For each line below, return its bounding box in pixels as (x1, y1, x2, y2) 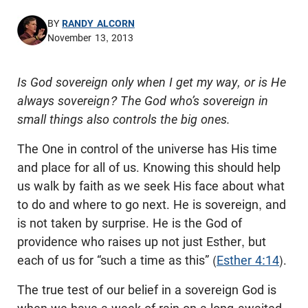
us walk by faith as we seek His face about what (17, 179, 285, 194)
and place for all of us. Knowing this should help (17, 160, 280, 175)
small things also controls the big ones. (17, 112, 230, 127)
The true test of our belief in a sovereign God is (17, 283, 276, 298)
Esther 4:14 (217, 253, 279, 268)
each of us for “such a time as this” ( (17, 253, 217, 268)
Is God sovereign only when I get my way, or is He (17, 75, 286, 90)
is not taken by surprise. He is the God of (17, 216, 242, 231)
